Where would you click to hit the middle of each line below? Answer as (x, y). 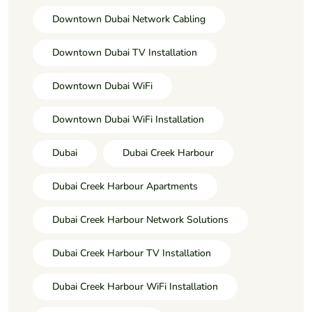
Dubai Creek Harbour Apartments (125, 186)
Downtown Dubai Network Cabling (129, 19)
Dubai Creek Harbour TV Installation (132, 253)
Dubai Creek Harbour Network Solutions (140, 219)
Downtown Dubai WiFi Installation (128, 119)
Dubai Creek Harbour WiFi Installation (135, 286)
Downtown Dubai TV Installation (125, 52)
